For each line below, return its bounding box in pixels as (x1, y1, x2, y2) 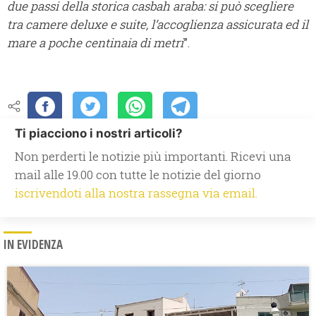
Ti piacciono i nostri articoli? (15, 126, 183, 141)
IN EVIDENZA (4, 236, 63, 253)
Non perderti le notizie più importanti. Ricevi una (15, 148, 291, 165)
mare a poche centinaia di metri (7, 35, 183, 51)
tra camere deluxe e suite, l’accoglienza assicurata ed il (7, 16, 308, 33)
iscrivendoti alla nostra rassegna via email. (15, 185, 257, 202)
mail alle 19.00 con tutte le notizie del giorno (15, 166, 261, 183)
